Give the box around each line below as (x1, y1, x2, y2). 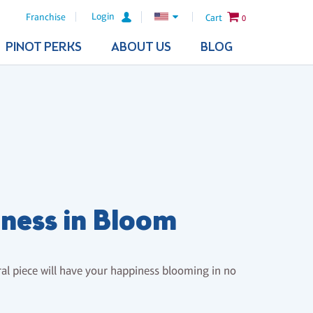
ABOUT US (110, 39, 171, 56)
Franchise (26, 11, 66, 23)
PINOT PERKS (5, 39, 82, 56)
